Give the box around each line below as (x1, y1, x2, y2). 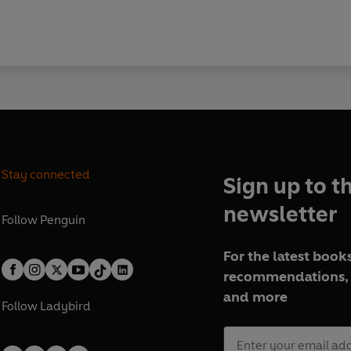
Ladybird (40, 299, 92, 314)
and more (223, 288, 288, 306)
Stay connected (2, 166, 91, 182)
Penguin (40, 212, 86, 227)
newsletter (223, 200, 337, 227)
